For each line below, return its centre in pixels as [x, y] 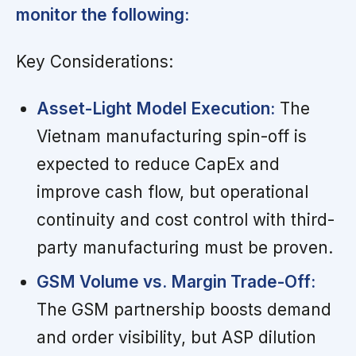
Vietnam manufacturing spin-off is [171, 137]
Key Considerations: [95, 62]
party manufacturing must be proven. [184, 248]
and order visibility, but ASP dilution [176, 338]
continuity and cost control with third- [185, 220]
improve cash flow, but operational [172, 192]
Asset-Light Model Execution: [155, 109]
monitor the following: [103, 15]
